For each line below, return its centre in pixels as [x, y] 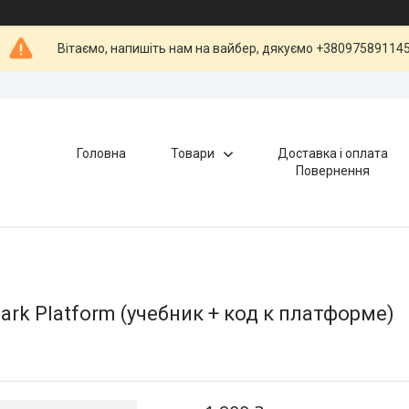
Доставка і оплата [333, 153]
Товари [193, 153]
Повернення [333, 171]
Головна [102, 153]
